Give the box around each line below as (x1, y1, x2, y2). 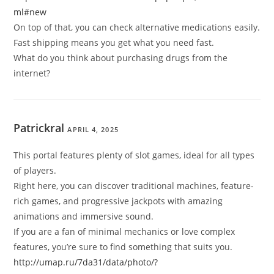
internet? (13, 67, 51, 80)
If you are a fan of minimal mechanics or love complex (13, 226, 235, 238)
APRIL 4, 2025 (67, 125, 119, 135)
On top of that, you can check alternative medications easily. (13, 21, 261, 34)
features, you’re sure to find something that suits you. (13, 241, 233, 253)
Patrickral (13, 120, 65, 136)
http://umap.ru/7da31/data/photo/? (13, 256, 158, 268)
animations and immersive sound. (13, 210, 154, 223)
